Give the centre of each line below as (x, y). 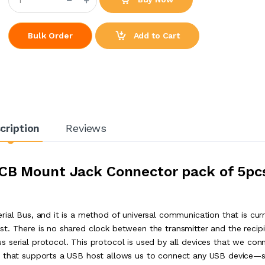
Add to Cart (155, 35)
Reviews (86, 128)
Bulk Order (50, 35)
